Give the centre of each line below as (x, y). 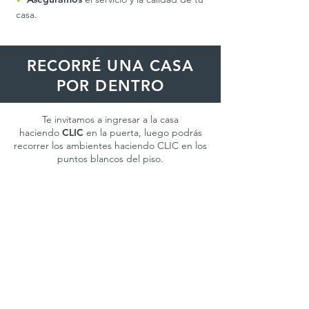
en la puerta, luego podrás (142, 132)
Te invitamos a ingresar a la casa (110, 119)
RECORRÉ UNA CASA (110, 66)
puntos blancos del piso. (110, 159)
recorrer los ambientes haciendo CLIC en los (110, 146)
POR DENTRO (110, 86)
